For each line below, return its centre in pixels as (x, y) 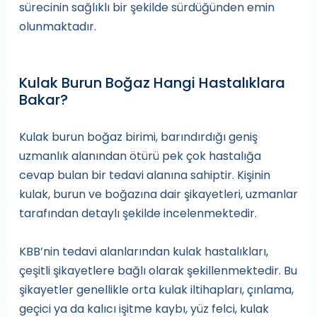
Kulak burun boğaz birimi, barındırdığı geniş (138, 137)
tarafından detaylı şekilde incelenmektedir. (138, 213)
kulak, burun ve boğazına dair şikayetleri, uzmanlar (158, 194)
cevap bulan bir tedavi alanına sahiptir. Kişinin (145, 175)
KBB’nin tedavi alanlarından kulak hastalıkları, (144, 252)
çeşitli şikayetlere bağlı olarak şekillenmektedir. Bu (158, 271)
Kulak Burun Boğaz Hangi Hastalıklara (152, 83)
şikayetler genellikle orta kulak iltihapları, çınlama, (156, 290)
